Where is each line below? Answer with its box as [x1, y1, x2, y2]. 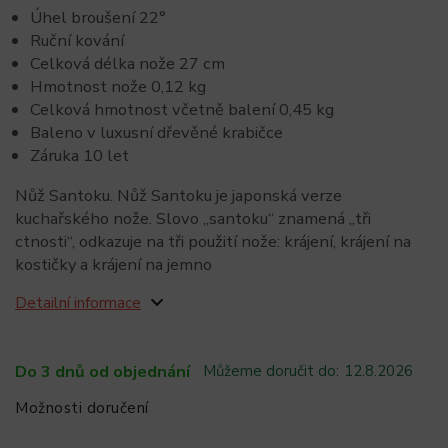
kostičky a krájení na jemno [15, 252, 212, 276]
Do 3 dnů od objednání [15, 359, 190, 383]
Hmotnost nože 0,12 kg [30, 75, 206, 98]
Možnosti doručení [15, 397, 149, 418]
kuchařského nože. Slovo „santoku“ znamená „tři [15, 206, 371, 230]
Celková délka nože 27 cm [30, 52, 225, 75]
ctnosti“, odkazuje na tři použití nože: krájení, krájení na [15, 229, 411, 253]
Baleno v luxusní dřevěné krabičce [30, 121, 283, 144]
